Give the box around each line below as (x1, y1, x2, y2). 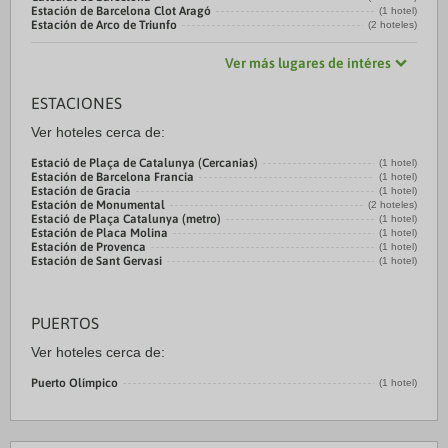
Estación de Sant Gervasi (31, 254, 162, 268)
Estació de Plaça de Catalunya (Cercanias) (31, 156, 258, 170)
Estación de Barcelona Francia (31, 170, 194, 184)
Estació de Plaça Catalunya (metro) (31, 212, 221, 226)
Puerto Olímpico (31, 376, 118, 390)
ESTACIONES (31, 94, 122, 112)
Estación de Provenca (31, 240, 146, 254)
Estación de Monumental (31, 198, 165, 212)
